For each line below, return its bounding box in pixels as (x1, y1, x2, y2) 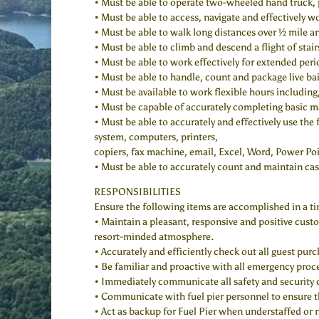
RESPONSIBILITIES (94, 186, 181, 199)
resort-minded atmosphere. (94, 231, 214, 244)
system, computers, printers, (94, 131, 218, 144)
